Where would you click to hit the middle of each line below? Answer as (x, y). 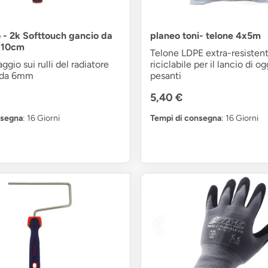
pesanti (165, 75)
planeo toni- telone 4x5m (205, 35)
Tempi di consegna (185, 118)
